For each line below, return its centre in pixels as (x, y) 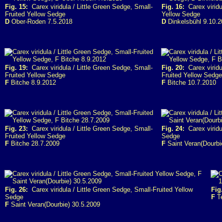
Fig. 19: (16, 68)
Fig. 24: (173, 129)
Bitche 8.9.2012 (32, 83)
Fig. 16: (173, 7)
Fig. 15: (16, 7)
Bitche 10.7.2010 (191, 83)
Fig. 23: (16, 129)
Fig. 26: (16, 190)
